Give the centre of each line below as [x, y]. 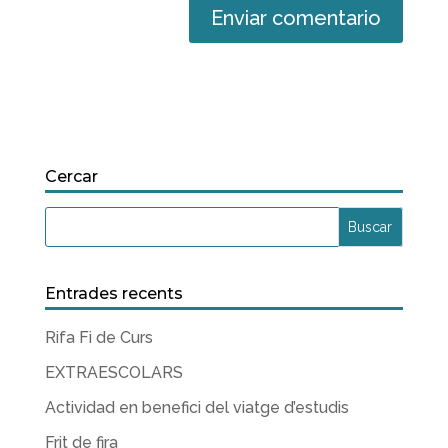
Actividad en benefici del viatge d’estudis [196, 407]
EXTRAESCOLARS [115, 372]
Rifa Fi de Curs [98, 337]
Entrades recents [113, 293]
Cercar [71, 176]
